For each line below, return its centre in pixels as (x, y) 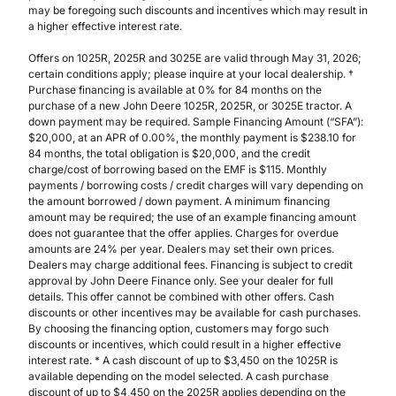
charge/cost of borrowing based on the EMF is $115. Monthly (178, 170)
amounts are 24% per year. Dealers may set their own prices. (181, 249)
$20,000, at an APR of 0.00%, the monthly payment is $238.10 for (192, 138)
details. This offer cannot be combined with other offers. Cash (181, 297)
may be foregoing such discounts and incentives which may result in (198, 11)
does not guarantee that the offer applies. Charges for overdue (183, 233)
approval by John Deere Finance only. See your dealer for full (181, 281)
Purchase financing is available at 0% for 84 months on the (175, 90)
